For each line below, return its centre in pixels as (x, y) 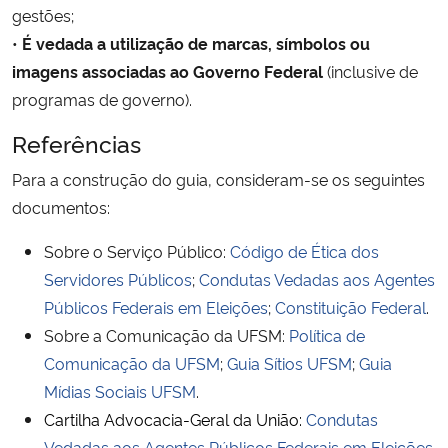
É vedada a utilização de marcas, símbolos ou (196, 42)
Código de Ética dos (304, 250)
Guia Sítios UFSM (289, 362)
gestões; (43, 14)
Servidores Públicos (118, 278)
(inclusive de (370, 70)
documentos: (61, 206)
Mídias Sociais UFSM (120, 390)
